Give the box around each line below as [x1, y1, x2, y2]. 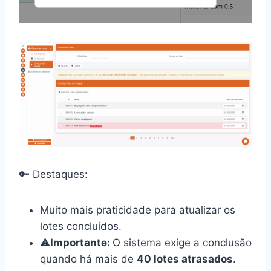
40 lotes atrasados [137, 253, 233, 266]
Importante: [50, 237, 113, 249]
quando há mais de [40, 253, 137, 266]
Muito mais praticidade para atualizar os [40, 204, 235, 217]
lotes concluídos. [40, 220, 122, 233]
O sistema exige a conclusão [113, 237, 252, 249]
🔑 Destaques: [19, 168, 88, 181]
